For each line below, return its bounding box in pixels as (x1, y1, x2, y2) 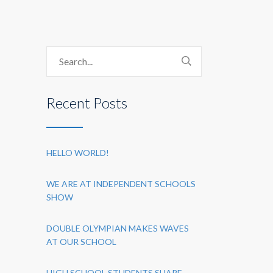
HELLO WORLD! (46, 147, 109, 158)
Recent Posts (46, 94, 127, 112)
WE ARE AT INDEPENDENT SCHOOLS (46, 179, 196, 189)
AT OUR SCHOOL (46, 236, 116, 247)
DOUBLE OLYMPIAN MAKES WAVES (46, 223, 189, 233)
